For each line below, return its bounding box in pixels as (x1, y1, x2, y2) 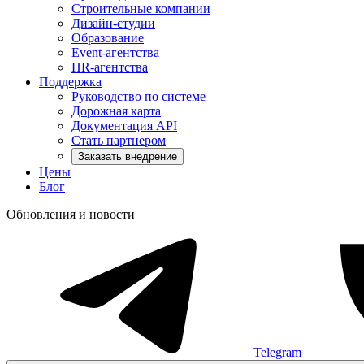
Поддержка (39, 75, 102, 89)
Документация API (71, 119, 177, 132)
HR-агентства (71, 60, 148, 74)
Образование (71, 31, 144, 45)
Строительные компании (71, 2, 210, 15)
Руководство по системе (71, 89, 206, 103)
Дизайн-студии (71, 16, 155, 30)
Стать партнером (71, 133, 166, 147)
